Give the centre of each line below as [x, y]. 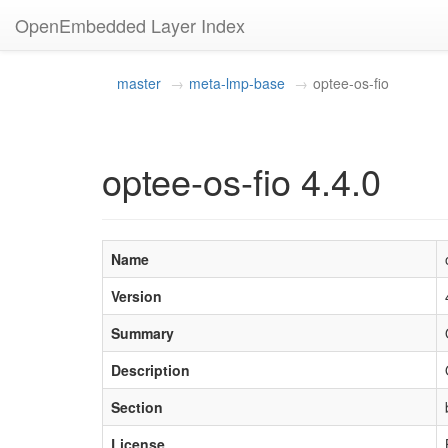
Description [150, 370]
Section [137, 407]
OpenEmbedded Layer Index [130, 25]
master [139, 83]
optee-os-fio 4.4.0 [241, 180]
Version [136, 296]
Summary [142, 333]
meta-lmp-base [237, 83]
